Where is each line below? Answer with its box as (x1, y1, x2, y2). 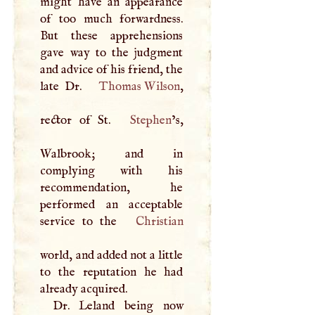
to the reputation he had (40, 264, 184, 280)
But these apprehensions (40, 27, 184, 44)
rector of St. (40, 112, 118, 128)
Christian (135, 213, 184, 229)
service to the (40, 213, 124, 229)
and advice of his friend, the (40, 61, 184, 77)
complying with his (40, 162, 184, 179)
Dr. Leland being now (52, 297, 184, 314)
